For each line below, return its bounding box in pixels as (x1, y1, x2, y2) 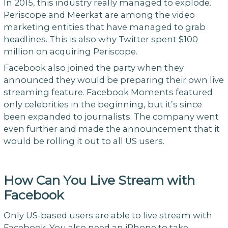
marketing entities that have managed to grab (3, 21, 206, 32)
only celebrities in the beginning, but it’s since (3, 99, 202, 110)
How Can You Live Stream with (3, 172, 195, 188)
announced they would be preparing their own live (3, 75, 224, 85)
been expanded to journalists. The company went (3, 111, 219, 122)
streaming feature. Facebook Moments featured (3, 87, 213, 98)
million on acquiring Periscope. (3, 46, 137, 56)
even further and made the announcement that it (3, 124, 220, 134)
